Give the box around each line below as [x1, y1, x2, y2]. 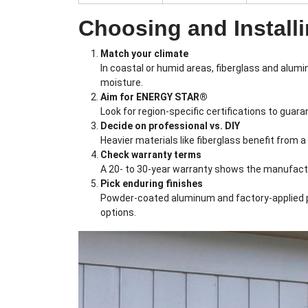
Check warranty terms [100, 149, 201, 161]
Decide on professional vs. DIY [100, 120, 240, 132]
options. [100, 207, 136, 219]
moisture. [100, 77, 143, 89]
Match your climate [100, 48, 188, 60]
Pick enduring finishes [100, 178, 203, 190]
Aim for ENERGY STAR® [100, 91, 208, 103]
